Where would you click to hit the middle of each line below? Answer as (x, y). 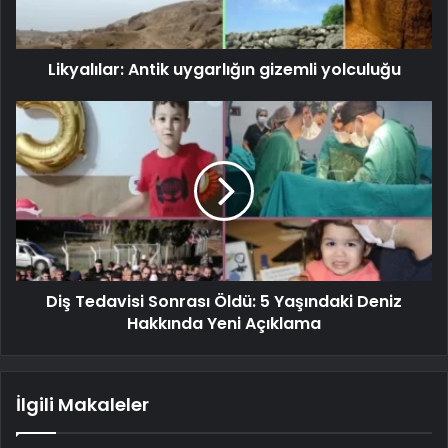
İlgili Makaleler (82, 404)
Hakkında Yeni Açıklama (224, 323)
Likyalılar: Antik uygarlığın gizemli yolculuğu (224, 69)
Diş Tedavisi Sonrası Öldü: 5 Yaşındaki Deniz (224, 301)
